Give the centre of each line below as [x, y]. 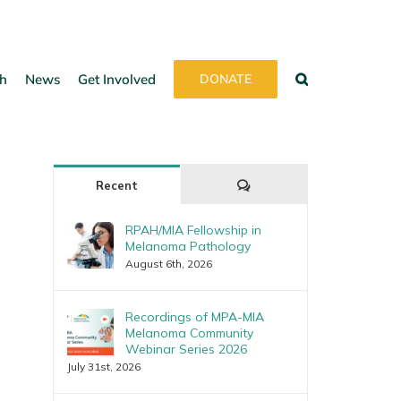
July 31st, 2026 [103, 367]
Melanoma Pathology [188, 246]
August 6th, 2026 [168, 264]
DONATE [226, 78]
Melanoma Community [189, 333]
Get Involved [117, 79]
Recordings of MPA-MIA [194, 317]
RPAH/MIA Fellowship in [193, 230]
